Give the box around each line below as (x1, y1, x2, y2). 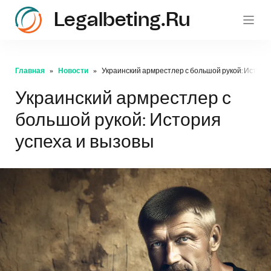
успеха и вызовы (15, 133, 154, 151)
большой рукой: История (15, 111, 221, 129)
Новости (58, 67, 88, 74)
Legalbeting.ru (54, 10, 190, 30)
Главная (15, 67, 45, 74)
